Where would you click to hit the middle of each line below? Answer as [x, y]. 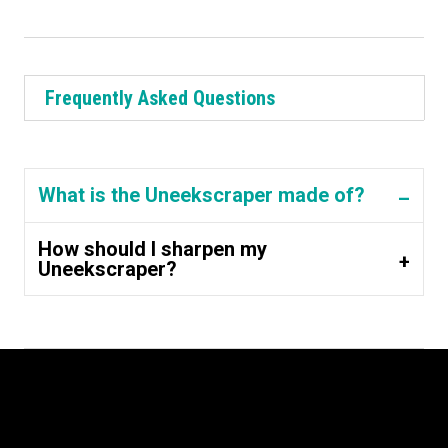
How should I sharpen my [152, 248]
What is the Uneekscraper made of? [201, 195]
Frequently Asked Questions [159, 98]
